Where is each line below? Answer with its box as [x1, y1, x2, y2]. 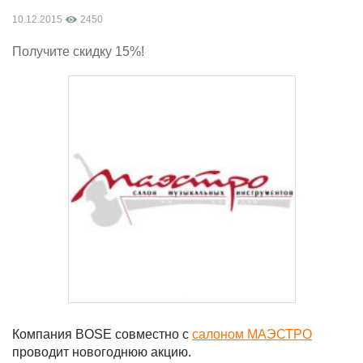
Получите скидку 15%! [12, 45, 144, 58]
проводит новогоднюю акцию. [12, 345, 191, 359]
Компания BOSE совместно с [12, 327, 192, 341]
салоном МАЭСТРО [192, 327, 312, 341]
